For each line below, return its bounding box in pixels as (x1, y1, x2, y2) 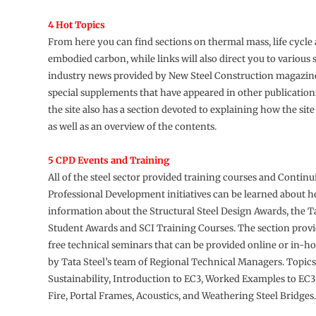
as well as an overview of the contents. (47, 120, 217, 133)
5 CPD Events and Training (47, 154, 169, 166)
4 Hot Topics (47, 18, 105, 31)
